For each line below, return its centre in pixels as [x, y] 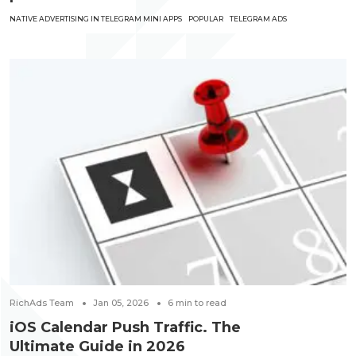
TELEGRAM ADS [258, 18]
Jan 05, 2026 [121, 303]
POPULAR [206, 18]
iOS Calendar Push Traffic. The [125, 328]
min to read [201, 303]
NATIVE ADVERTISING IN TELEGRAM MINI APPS [96, 18]
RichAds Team [42, 303]
